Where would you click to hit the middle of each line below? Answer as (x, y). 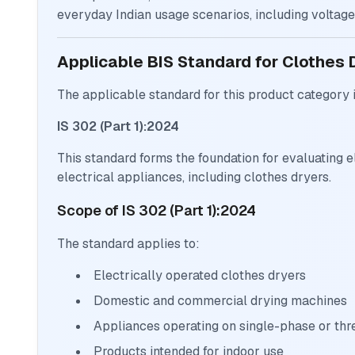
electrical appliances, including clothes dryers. (194, 177)
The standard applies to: (128, 244)
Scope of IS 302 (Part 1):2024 (157, 211)
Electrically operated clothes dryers (200, 276)
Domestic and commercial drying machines (220, 301)
